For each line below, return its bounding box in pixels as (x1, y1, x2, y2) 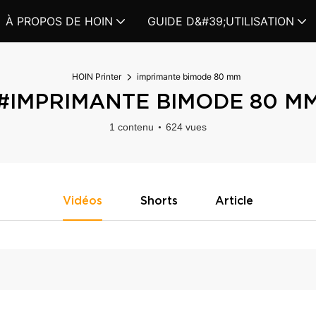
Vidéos (62, 194, 102, 207)
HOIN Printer (72, 71, 121, 82)
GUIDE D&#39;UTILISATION (147, 14, 294, 28)
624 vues (166, 121, 207, 133)
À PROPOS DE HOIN (6, 14, 113, 28)
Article (215, 194, 254, 207)
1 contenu (109, 121, 154, 133)
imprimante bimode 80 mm (137, 71, 241, 82)
